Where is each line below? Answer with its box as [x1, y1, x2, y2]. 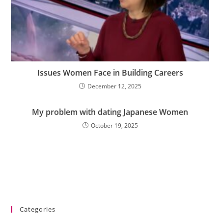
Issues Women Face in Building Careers [37, 67, 183, 78]
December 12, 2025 [87, 82, 141, 90]
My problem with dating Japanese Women [32, 106, 188, 117]
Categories [20, 204, 56, 214]
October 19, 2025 [90, 121, 138, 130]
